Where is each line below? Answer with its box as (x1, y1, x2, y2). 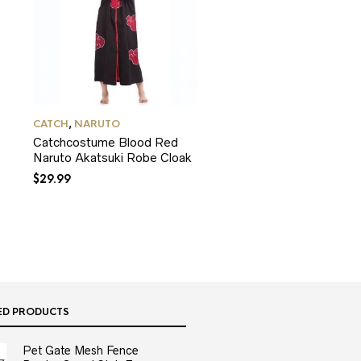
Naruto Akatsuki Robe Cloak (33, 151, 192, 165)
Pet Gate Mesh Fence (22, 344, 139, 358)
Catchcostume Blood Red (33, 135, 178, 150)
